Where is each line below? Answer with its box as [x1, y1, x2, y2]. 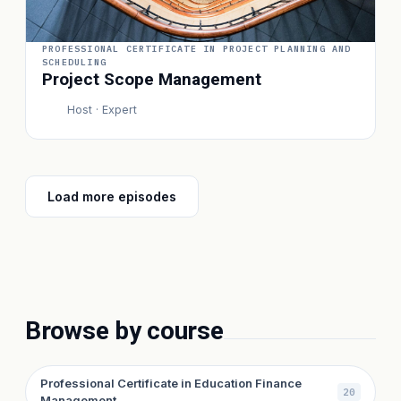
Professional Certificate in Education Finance [40, 376, 302, 390]
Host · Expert [67, 103, 137, 116]
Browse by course [25, 316, 224, 346]
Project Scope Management [42, 69, 261, 90]
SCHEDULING [42, 56, 107, 68]
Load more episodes [47, 189, 176, 204]
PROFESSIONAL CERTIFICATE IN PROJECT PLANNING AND [42, 43, 352, 55]
